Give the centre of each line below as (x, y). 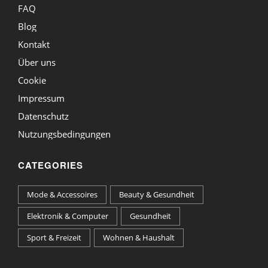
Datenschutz (43, 116)
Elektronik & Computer (68, 216)
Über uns (37, 62)
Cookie (32, 80)
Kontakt (34, 44)
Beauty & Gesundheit (157, 194)
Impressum (41, 98)
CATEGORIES (51, 165)
